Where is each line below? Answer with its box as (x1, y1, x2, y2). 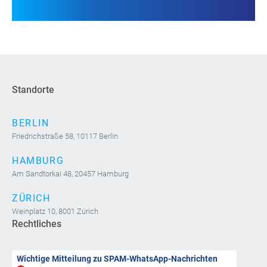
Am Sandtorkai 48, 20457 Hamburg (12, 169, 129, 178)
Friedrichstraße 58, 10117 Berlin (12, 131, 118, 141)
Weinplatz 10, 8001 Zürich (12, 206, 98, 216)
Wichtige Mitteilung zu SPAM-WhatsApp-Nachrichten (17, 253, 218, 263)
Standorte (12, 83, 54, 95)
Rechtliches (12, 218, 61, 229)
